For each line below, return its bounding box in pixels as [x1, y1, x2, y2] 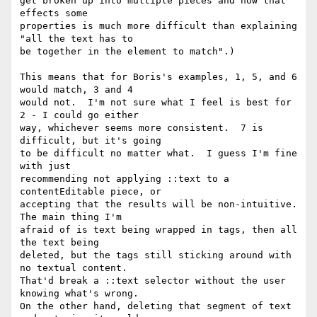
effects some [20, 8, 88, 19]
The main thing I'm [20, 212, 122, 223]
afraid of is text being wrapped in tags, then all [20, 224, 297, 236]
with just [20, 161, 71, 172]
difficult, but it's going [20, 135, 161, 146]
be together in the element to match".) [20, 46, 235, 57]
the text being [20, 237, 99, 248]
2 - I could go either [20, 110, 139, 121]
